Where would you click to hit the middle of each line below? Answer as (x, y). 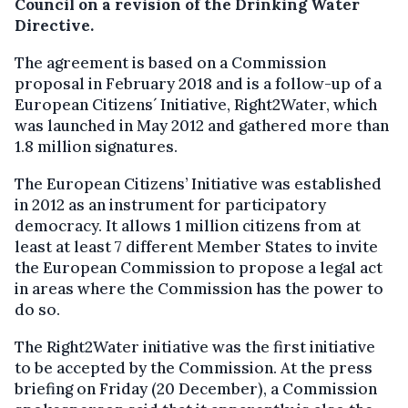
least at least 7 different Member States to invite (196, 246)
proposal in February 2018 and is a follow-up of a (198, 83)
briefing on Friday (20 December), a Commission (196, 388)
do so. (37, 309)
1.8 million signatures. (96, 146)
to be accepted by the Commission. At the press (194, 367)
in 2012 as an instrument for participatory (170, 204)
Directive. (54, 25)
